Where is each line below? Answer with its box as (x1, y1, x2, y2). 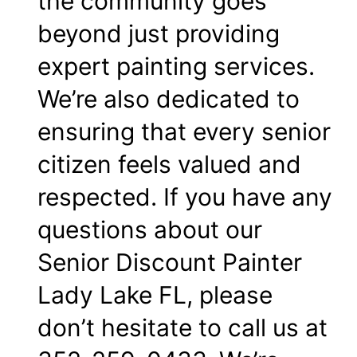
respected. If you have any (37, 182, 332, 211)
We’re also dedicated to (37, 84, 300, 113)
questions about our (37, 214, 262, 244)
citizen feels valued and (37, 149, 301, 178)
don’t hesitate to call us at (37, 312, 328, 342)
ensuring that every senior (37, 116, 331, 146)
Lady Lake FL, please (37, 280, 273, 309)
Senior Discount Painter (37, 247, 302, 277)
